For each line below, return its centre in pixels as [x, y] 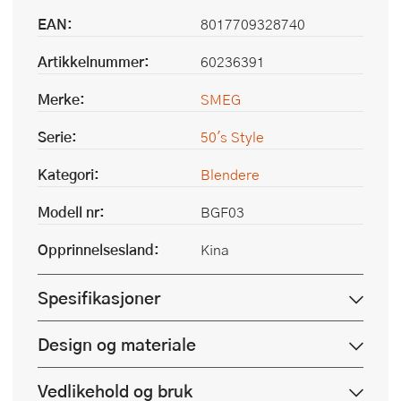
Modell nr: [71, 212]
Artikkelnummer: [94, 62]
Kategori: [68, 175]
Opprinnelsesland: [98, 250]
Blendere [230, 175]
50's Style [232, 137]
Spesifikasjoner [99, 298]
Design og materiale [117, 345]
